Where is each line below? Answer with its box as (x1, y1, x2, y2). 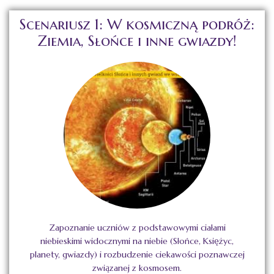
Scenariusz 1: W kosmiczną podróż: (20, 15, 254, 34)
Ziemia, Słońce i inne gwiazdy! (37, 32, 237, 51)
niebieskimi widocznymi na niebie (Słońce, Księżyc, (40, 235, 234, 247)
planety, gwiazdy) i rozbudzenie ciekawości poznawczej (29, 249, 245, 261)
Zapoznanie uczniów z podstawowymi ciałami (48, 222, 226, 234)
